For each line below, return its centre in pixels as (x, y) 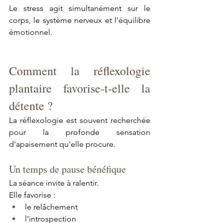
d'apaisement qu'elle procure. (62, 144)
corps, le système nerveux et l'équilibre (80, 20)
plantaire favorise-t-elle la (80, 88)
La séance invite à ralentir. (54, 183)
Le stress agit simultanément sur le (80, 8)
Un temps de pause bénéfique (67, 169)
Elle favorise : (32, 195)
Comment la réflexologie (80, 70)
